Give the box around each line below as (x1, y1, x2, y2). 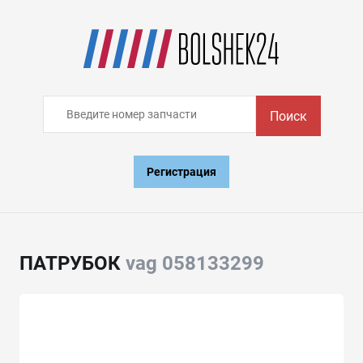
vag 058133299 (126, 252, 264, 275)
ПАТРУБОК (19, 252, 126, 275)
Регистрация (147, 165, 216, 178)
